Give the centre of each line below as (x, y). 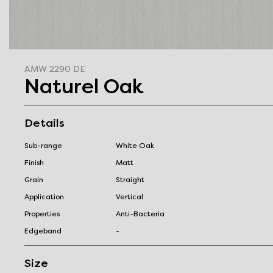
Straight (130, 179)
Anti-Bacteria (140, 214)
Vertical (129, 197)
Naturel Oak (84, 86)
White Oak (135, 145)
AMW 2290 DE (55, 69)
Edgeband (43, 231)
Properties (42, 214)
